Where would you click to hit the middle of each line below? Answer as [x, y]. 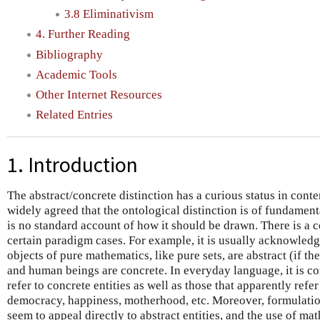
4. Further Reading [83, 34]
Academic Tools [76, 74]
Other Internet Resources [99, 95]
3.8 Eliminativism [109, 14]
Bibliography [69, 54]
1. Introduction [72, 165]
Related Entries [74, 115]
